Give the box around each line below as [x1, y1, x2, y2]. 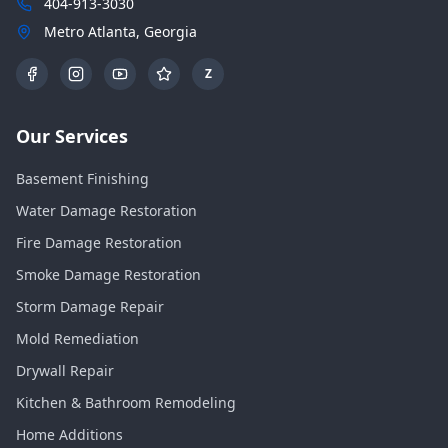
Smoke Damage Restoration [16, 265, 201, 284]
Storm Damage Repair [16, 297, 164, 316]
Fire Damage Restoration [16, 233, 182, 252]
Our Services [16, 124, 128, 148]
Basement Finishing [16, 169, 149, 188]
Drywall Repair [16, 361, 114, 380]
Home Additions [16, 425, 123, 444]
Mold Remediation [16, 329, 139, 348]
